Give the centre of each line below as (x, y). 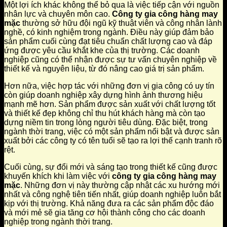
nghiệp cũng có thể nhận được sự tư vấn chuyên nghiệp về (110, 60)
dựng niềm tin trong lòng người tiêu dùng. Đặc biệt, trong (106, 123)
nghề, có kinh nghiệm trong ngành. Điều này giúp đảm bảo (109, 32)
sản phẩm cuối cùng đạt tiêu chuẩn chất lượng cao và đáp (108, 42)
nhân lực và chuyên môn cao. (58, 14)
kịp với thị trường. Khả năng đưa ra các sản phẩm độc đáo (109, 204)
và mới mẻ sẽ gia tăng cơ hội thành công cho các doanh (105, 213)
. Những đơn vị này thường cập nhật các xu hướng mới (120, 185)
